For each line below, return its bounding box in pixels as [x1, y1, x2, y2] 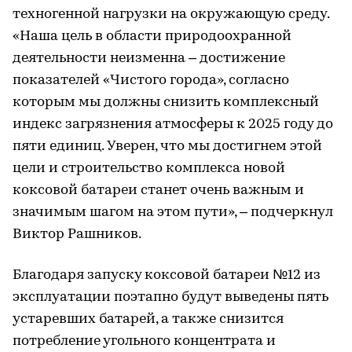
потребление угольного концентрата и [13, 333, 276, 349]
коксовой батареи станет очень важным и [13, 182, 304, 198]
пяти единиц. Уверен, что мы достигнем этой [13, 138, 322, 154]
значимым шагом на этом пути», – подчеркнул [13, 204, 333, 220]
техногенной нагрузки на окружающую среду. [13, 6, 329, 22]
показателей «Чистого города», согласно [13, 72, 289, 88]
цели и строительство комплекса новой [13, 160, 285, 176]
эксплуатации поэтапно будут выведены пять [13, 289, 328, 305]
